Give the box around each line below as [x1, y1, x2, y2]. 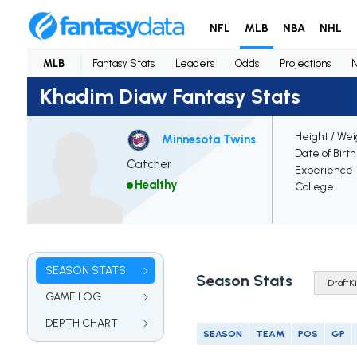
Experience [294, 163, 353, 178]
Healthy [134, 178, 178, 193]
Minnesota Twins [161, 131, 256, 147]
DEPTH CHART [45, 316, 118, 331]
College [294, 180, 334, 194]
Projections [279, 57, 331, 69]
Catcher [126, 157, 171, 172]
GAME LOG [45, 290, 101, 304]
